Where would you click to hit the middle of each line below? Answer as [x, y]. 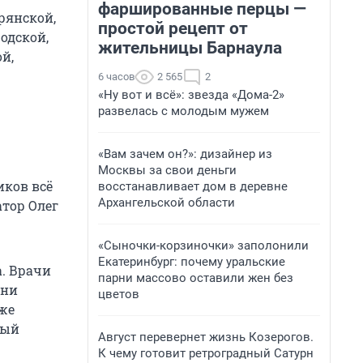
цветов [119, 294]
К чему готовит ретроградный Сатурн [206, 353]
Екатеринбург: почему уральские [192, 262]
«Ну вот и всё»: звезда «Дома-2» [191, 95]
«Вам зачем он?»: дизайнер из [185, 154]
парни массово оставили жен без [196, 278]
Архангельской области [167, 203]
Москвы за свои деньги [167, 170]
